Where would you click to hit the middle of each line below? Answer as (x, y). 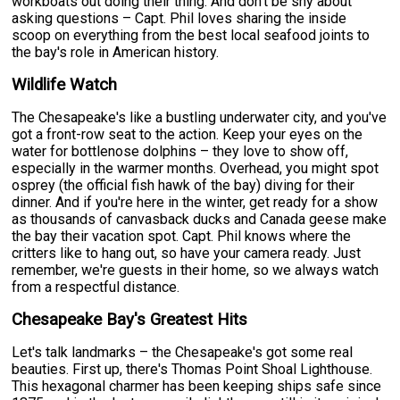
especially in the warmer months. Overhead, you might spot (196, 168)
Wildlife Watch (65, 84)
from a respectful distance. (96, 287)
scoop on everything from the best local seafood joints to (191, 35)
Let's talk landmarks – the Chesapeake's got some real (183, 352)
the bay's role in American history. (116, 52)
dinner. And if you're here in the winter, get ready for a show (195, 202)
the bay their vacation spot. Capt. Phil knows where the (182, 236)
